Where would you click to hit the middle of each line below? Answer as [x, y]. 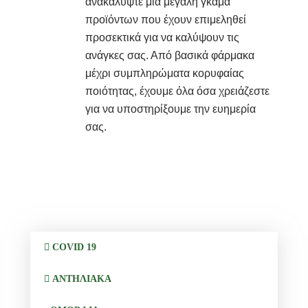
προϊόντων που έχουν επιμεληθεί [166, 19]
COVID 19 [73, 247]
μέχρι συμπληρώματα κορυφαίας [165, 73]
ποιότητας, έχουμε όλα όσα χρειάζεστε [178, 91]
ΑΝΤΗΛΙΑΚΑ [81, 278]
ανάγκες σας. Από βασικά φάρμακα [170, 55]
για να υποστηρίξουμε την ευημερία [171, 109]
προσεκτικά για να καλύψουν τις [163, 37]
